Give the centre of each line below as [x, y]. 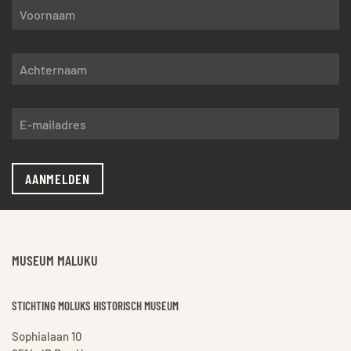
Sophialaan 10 [47, 337]
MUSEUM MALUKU [55, 261]
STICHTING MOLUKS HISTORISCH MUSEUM [95, 306]
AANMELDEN [58, 179]
